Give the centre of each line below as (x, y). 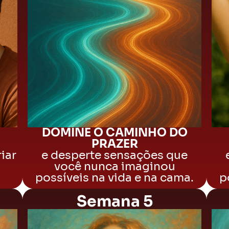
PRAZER (114, 144)
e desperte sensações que (114, 155)
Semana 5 (114, 201)
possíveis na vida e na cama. (114, 178)
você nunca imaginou (114, 166)
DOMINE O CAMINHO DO (114, 133)
